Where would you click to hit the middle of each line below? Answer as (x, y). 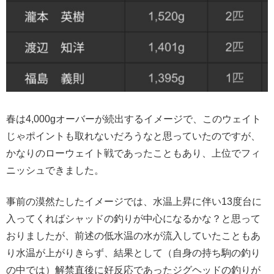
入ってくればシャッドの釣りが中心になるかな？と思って (133, 218)
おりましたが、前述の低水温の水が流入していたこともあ (133, 235)
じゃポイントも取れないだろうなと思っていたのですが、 (133, 136)
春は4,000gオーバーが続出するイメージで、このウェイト (134, 119)
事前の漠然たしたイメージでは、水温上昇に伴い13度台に (134, 201)
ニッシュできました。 (55, 171)
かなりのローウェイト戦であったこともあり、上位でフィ (133, 154)
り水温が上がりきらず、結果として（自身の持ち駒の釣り (133, 253)
